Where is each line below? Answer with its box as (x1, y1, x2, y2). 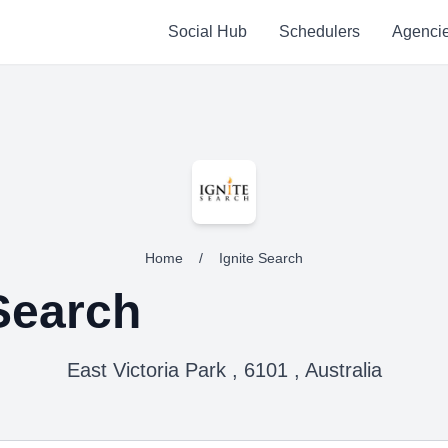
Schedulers (278, 23, 360, 40)
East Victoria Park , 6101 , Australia (66, 359, 382, 381)
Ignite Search (219, 250, 303, 266)
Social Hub (167, 23, 247, 40)
